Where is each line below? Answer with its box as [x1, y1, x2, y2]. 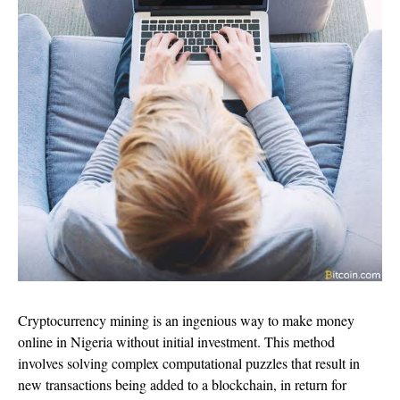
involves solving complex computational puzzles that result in [18, 353, 360, 372]
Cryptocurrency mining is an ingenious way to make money [18, 310, 354, 329]
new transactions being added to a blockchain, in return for [18, 374, 346, 394]
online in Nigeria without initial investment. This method [18, 331, 335, 351]
